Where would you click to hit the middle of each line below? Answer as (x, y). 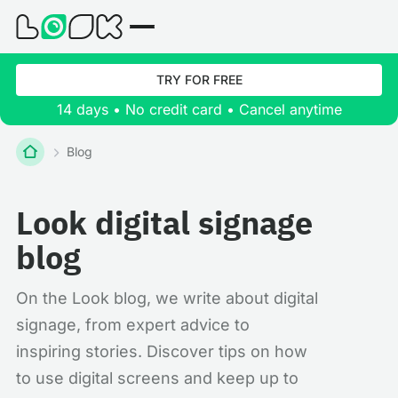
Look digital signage (164, 223)
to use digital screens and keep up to (157, 378)
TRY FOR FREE (199, 80)
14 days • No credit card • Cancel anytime (199, 109)
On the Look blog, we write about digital (167, 298)
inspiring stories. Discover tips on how (162, 351)
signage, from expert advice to (133, 325)
